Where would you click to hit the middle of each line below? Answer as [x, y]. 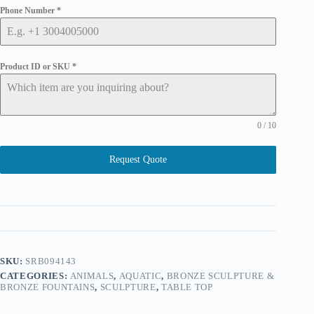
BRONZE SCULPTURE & [220, 275]
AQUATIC [140, 275]
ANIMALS [92, 275]
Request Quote [138, 159]
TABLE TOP [187, 287]
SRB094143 [51, 261]
